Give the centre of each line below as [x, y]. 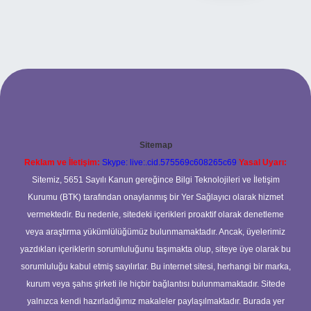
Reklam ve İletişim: [62, 162]
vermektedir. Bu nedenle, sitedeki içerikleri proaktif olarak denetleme [155, 215]
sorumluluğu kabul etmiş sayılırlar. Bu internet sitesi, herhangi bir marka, [155, 267]
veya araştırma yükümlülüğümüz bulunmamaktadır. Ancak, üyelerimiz [155, 232]
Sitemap [155, 145]
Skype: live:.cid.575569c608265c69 [169, 162]
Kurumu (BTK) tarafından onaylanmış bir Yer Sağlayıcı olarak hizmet [155, 197]
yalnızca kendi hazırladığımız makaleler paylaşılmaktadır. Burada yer [155, 301]
